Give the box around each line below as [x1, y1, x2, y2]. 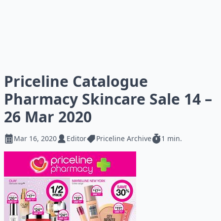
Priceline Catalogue [4, 71, 148, 91]
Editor [67, 134, 86, 143]
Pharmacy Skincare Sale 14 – [4, 89, 212, 109]
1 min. [161, 134, 182, 143]
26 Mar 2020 [4, 107, 92, 127]
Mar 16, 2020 [14, 134, 57, 143]
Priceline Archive [96, 134, 151, 143]
